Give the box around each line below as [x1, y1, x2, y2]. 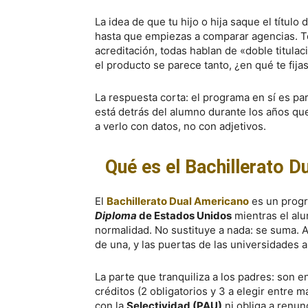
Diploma [95, 209, 137, 222]
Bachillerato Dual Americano [107, 195, 249, 208]
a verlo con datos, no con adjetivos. [95, 120, 266, 133]
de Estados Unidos [137, 209, 232, 222]
